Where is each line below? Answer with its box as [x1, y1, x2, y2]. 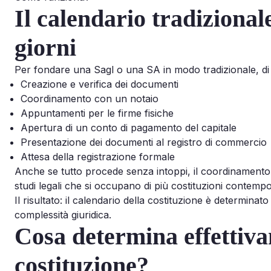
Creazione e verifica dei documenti [21, 77, 178, 90]
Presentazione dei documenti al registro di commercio [21, 135, 267, 148]
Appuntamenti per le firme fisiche [21, 106, 174, 119]
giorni [15, 33, 76, 61]
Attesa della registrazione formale [21, 150, 175, 163]
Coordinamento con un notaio [21, 92, 158, 105]
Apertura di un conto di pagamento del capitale [21, 121, 237, 134]
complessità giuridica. [15, 208, 111, 221]
